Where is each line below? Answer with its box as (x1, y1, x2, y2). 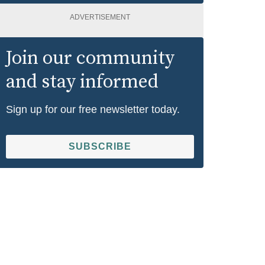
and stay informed (6, 70, 159, 94)
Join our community (6, 46, 174, 70)
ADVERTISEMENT (70, 12, 130, 21)
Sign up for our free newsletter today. (6, 103, 180, 115)
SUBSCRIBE (69, 141, 131, 151)
